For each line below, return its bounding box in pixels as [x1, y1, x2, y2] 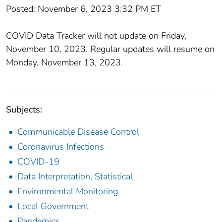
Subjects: [6, 103, 42, 115]
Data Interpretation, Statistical [17, 170, 133, 182]
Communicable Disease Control [17, 125, 139, 138]
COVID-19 [17, 155, 59, 167]
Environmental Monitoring [17, 185, 118, 197]
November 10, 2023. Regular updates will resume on [6, 43, 215, 55]
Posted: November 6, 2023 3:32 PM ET [6, 2, 161, 15]
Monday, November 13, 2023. [6, 56, 123, 68]
